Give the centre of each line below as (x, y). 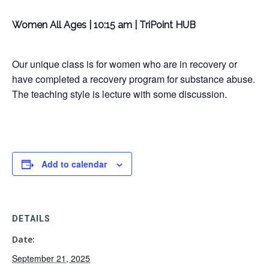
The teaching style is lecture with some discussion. (119, 94)
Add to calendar (74, 164)
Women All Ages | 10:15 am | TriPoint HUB (105, 25)
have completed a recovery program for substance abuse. (134, 79)
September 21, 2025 (51, 258)
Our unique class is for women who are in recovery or (125, 64)
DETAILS (31, 219)
